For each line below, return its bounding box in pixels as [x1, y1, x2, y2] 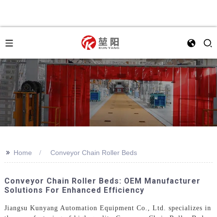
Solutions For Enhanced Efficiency [4, 185, 144, 195]
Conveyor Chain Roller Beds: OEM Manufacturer [4, 176, 201, 186]
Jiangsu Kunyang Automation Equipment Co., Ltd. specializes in [4, 204, 211, 212]
